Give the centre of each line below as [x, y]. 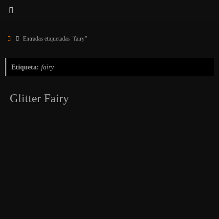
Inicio [19, 38]
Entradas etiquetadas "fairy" [55, 39]
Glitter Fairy [39, 98]
